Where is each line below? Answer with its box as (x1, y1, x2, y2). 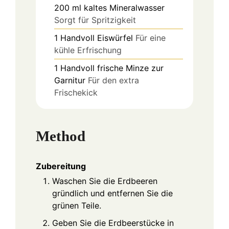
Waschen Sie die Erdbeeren (52, 175, 157, 186)
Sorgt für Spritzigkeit (54, 15, 136, 26)
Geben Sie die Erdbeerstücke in (52, 217, 174, 228)
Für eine (135, 33, 166, 43)
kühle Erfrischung (54, 45, 122, 56)
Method (36, 127, 85, 144)
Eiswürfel (97, 33, 133, 43)
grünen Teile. (52, 200, 101, 211)
